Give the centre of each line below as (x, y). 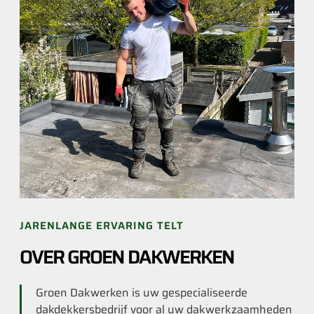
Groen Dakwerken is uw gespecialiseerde (142, 292)
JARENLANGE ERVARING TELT (102, 225)
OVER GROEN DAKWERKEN (127, 257)
